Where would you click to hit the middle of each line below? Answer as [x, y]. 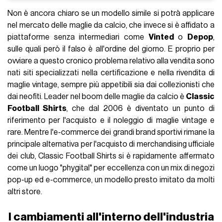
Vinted [161, 37]
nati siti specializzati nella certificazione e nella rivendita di [111, 73]
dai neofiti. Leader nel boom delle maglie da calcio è [97, 97]
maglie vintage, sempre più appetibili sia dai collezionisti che [111, 85]
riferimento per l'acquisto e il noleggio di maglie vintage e [111, 121]
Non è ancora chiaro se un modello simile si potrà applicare [111, 14]
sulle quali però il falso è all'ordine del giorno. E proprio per [111, 49]
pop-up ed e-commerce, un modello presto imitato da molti [111, 180]
